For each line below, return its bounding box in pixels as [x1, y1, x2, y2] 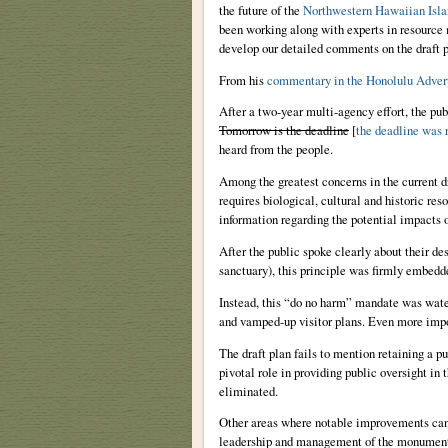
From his [218, 70, 267, 89]
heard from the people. [218, 140, 333, 159]
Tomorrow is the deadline [218, 121, 349, 140]
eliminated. [218, 381, 278, 400]
